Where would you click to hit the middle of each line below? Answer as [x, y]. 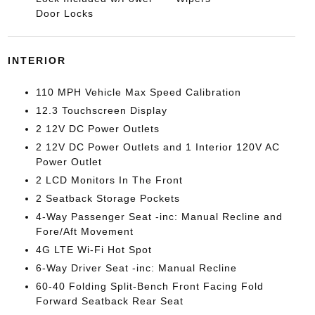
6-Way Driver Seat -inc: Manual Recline [136, 268]
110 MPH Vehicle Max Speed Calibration [138, 92]
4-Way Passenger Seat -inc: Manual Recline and [159, 217]
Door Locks [64, 13]
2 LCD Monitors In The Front [109, 180]
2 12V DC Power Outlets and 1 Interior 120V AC [157, 147]
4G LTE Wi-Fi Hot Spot [94, 250]
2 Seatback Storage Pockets [108, 198]
